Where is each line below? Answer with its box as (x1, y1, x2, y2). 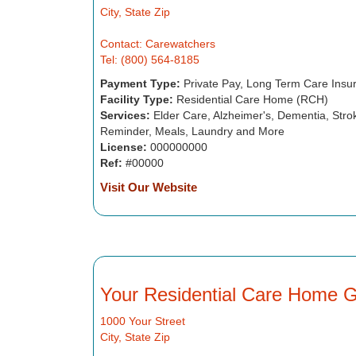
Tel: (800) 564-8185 (99, 53, 199, 66)
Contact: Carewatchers (99, 37, 215, 50)
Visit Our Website (99, 180, 197, 194)
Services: (99, 109, 150, 122)
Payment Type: (99, 77, 180, 90)
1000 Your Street (99, 315, 185, 327)
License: (99, 141, 147, 153)
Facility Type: (99, 93, 173, 106)
